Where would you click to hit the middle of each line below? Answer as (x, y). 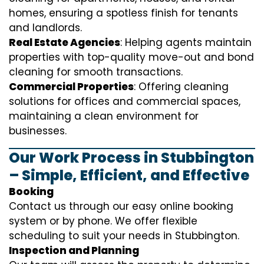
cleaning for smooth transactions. (96, 72)
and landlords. (45, 28)
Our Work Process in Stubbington (131, 158)
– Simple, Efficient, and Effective (129, 175)
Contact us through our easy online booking (121, 206)
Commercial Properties (71, 87)
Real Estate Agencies (65, 42)
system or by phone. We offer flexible (103, 221)
